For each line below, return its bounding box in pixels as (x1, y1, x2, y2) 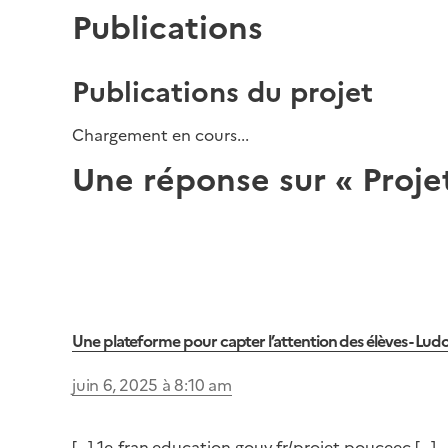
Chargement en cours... (72, 126, 249, 145)
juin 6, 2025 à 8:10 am (72, 375, 232, 395)
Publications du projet (72, 75, 373, 109)
